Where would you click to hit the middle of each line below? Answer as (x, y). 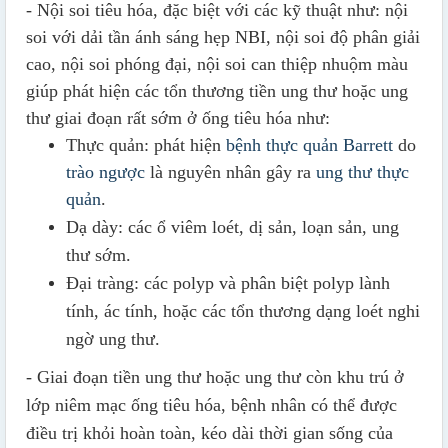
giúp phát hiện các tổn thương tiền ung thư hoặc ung (217, 91)
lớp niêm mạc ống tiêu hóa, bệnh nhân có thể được (211, 405)
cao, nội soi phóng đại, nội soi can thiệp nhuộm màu (219, 64)
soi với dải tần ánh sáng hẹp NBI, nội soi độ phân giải (223, 37)
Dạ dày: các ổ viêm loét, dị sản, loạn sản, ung (232, 227)
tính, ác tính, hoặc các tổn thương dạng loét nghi (243, 311)
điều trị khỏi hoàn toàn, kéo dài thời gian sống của (209, 433)
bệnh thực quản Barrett (309, 145)
